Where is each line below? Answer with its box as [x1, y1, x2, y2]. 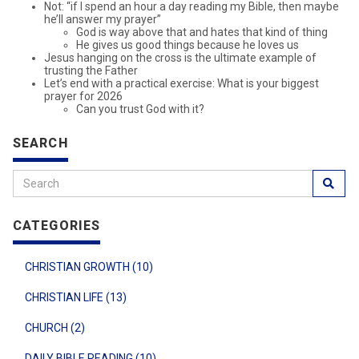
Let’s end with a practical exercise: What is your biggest [44, 77, 319, 91]
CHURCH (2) [25, 321, 85, 335]
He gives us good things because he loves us [76, 38, 299, 52]
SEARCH [13, 135, 68, 151]
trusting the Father [44, 64, 138, 78]
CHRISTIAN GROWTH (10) [25, 260, 153, 274]
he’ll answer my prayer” [44, 13, 161, 26]
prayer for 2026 [44, 90, 123, 103]
